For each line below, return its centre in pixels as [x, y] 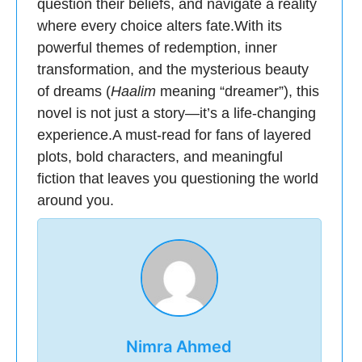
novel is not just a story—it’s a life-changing [177, 113]
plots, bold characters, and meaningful [160, 157]
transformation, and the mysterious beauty [173, 69]
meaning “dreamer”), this [238, 91]
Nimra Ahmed [179, 347]
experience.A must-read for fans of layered [174, 135]
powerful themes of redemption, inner [157, 48]
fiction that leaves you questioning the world [178, 179]
